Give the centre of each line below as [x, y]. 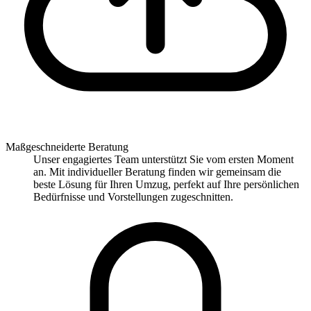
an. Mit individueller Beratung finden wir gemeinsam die [157, 172]
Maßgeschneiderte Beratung [67, 147]
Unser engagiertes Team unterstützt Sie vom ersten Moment [163, 160]
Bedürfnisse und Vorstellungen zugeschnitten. [133, 197]
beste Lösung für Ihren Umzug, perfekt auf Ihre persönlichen [166, 185]
